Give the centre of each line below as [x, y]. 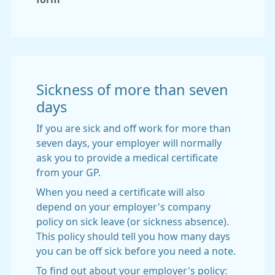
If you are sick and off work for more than [134, 128]
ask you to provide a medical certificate [127, 158]
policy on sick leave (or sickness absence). [133, 222]
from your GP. [68, 172]
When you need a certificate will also [121, 192]
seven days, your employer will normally [129, 143]
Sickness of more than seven [132, 90]
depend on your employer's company [123, 207]
